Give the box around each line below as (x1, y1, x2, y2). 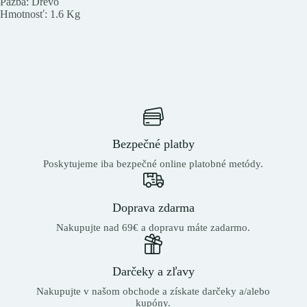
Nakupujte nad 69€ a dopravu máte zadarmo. (56, 221, 251, 233)
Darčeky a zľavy (112, 264, 195, 278)
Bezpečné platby (112, 136, 195, 151)
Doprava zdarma (112, 200, 195, 214)
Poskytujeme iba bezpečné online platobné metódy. (43, 158, 264, 169)
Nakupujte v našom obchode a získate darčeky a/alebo (36, 285, 271, 297)
